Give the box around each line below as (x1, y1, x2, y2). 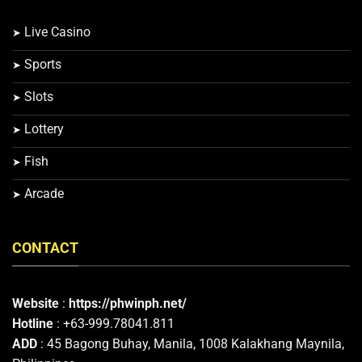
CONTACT (12, 238, 78, 256)
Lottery (24, 121, 64, 137)
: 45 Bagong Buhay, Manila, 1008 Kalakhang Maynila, (37, 336, 344, 352)
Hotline (12, 316, 53, 332)
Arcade (24, 186, 64, 202)
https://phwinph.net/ (69, 296, 187, 312)
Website (12, 296, 59, 312)
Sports (24, 57, 61, 73)
